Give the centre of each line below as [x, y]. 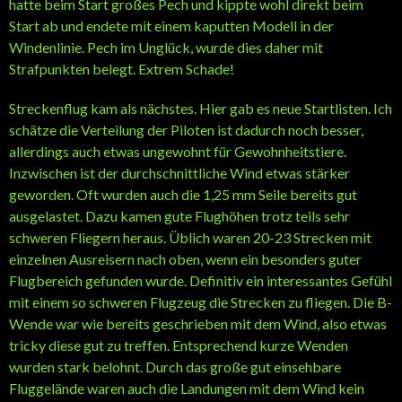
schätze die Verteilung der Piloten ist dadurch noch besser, [186, 129]
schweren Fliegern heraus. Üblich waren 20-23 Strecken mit [190, 237]
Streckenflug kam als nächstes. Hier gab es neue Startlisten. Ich [201, 108]
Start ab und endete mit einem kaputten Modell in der [171, 25]
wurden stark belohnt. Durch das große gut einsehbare [175, 366]
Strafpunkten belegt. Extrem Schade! [122, 68]
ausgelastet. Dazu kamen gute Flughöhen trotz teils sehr [179, 215]
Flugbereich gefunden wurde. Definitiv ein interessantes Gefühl [201, 280]
